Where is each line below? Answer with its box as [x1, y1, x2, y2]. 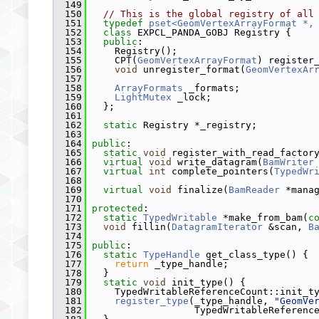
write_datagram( [172, 157, 263, 167]
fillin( [126, 221, 172, 232]
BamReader [229, 184, 280, 195]
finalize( [172, 184, 229, 195]
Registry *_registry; [137, 120, 257, 130]
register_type [115, 296, 189, 306]
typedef [103, 18, 143, 28]
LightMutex [115, 92, 172, 103]
